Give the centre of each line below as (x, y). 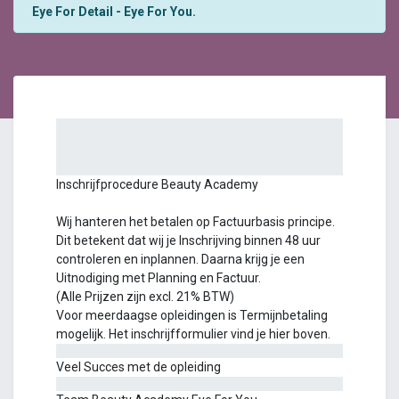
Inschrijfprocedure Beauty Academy (157, 184)
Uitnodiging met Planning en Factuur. (160, 278)
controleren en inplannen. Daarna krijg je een (180, 259)
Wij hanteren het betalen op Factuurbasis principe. (195, 222)
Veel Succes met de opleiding (138, 367)
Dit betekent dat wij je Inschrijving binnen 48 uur (188, 240)
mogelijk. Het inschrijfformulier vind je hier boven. (193, 334)
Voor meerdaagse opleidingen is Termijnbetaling (192, 315)
